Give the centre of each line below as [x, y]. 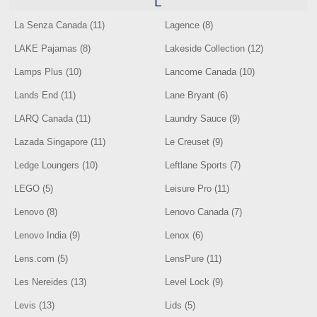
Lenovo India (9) [47, 235]
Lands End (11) [45, 95]
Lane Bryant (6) [197, 95]
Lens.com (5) [41, 259]
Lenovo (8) [36, 212]
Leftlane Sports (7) [203, 165]
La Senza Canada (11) [60, 25]
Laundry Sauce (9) [203, 119]
